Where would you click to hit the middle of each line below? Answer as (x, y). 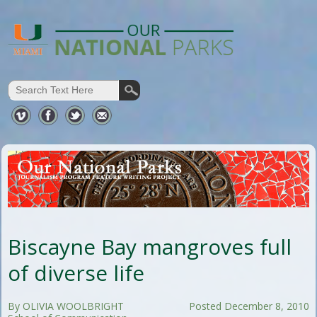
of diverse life (76, 272)
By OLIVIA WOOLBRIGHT (66, 306)
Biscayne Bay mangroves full (150, 246)
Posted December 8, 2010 (249, 306)
